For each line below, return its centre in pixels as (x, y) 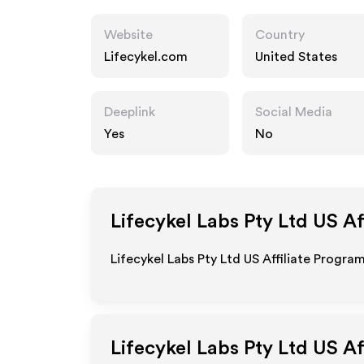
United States (296, 57)
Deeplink (130, 112)
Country (280, 35)
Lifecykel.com (146, 57)
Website (128, 35)
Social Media (294, 112)
